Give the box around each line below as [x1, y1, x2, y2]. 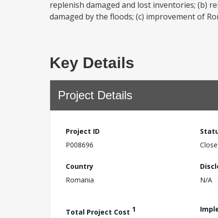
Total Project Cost [66, 207, 132, 217]
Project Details [58, 89, 132, 102]
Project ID [66, 127, 100, 136]
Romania [66, 175, 94, 184]
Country [66, 161, 93, 171]
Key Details [50, 54, 134, 72]
